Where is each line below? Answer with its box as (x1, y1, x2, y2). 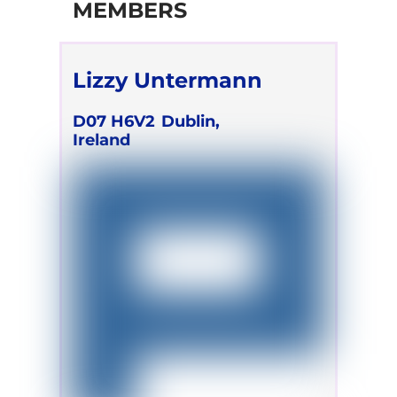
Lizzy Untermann (73, 66, 263, 93)
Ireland (73, 130, 131, 150)
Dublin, (161, 112, 221, 131)
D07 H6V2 (73, 112, 156, 131)
